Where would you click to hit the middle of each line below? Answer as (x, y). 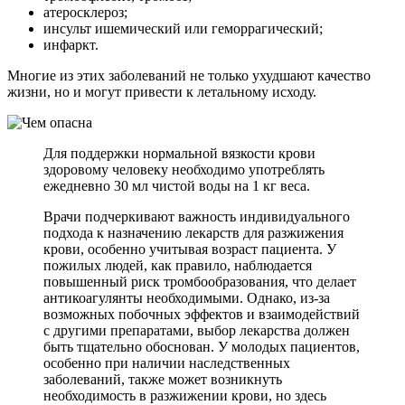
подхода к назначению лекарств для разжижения (193, 232)
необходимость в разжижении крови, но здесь (185, 395)
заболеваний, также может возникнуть (163, 379)
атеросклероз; (85, 12)
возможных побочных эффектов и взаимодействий (202, 314)
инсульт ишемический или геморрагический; (183, 28)
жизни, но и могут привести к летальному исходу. (162, 91)
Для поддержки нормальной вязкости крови (179, 153)
